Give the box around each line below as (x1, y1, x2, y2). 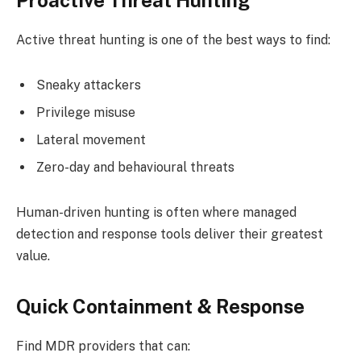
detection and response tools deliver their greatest (16, 226, 323, 242)
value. (16, 247, 53, 263)
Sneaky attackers (36, 77, 144, 93)
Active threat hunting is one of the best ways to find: (16, 32, 334, 48)
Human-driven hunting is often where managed (16, 204, 297, 220)
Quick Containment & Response (16, 294, 309, 317)
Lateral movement (36, 131, 149, 147)
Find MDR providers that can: (16, 338, 193, 354)
